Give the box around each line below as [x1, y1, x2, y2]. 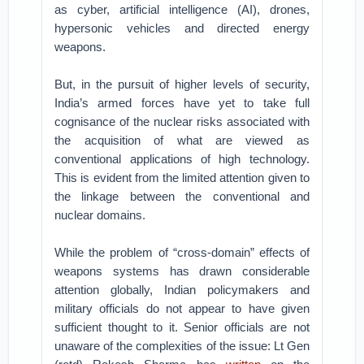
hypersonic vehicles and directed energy [54, 21, 310, 35]
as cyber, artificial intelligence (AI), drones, [54, 2, 310, 16]
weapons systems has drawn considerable [54, 264, 310, 278]
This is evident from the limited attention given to [54, 171, 310, 184]
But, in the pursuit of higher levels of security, [54, 77, 310, 91]
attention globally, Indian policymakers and [54, 283, 310, 297]
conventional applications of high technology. [54, 152, 310, 166]
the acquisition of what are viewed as [54, 133, 310, 147]
